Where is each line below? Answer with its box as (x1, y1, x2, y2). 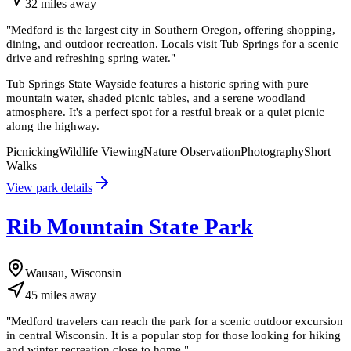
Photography (241, 145, 304, 159)
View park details (6, 181, 92, 195)
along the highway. (6, 119, 100, 133)
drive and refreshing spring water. (6, 50, 171, 64)
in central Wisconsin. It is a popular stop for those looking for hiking (6, 328, 341, 342)
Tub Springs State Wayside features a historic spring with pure (6, 77, 309, 91)
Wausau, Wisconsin (25, 266, 121, 280)
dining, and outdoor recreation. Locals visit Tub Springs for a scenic (6, 36, 338, 50)
